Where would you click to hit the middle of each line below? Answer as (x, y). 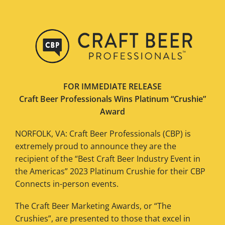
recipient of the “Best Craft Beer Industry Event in (108, 158)
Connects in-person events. (67, 184)
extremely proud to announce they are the (96, 146)
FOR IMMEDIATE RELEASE (113, 86)
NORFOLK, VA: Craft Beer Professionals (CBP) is (103, 133)
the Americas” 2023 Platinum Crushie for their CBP (110, 171)
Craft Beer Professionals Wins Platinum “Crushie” (113, 99)
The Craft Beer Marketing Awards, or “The (93, 206)
